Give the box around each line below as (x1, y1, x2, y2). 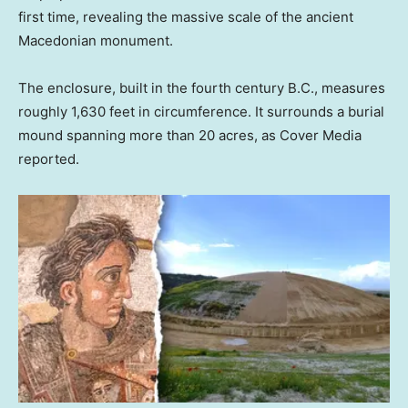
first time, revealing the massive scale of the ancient (18, 8, 353, 26)
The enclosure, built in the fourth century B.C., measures (18, 79, 385, 97)
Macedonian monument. (18, 32, 173, 50)
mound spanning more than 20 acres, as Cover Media (18, 127, 362, 145)
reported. (18, 150, 79, 168)
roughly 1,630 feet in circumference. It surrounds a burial (18, 103, 384, 121)
